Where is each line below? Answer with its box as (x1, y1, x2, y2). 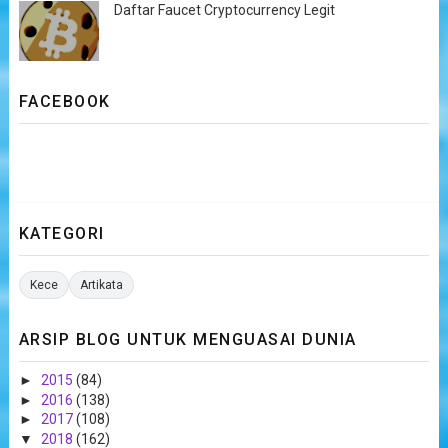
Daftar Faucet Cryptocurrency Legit (113, 2, 335, 18)
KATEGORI (18, 224, 105, 243)
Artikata (79, 278, 123, 292)
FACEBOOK (18, 92, 111, 111)
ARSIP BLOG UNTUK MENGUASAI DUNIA (18, 330, 357, 349)
